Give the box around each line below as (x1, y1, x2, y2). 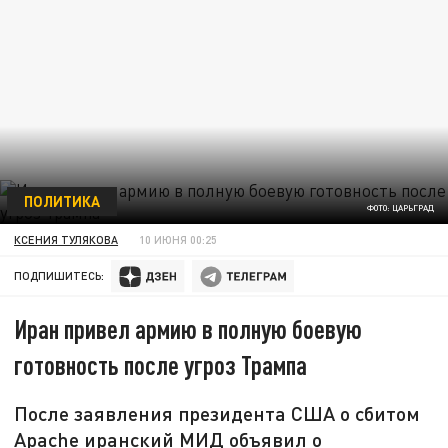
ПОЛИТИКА (23, 191, 100, 210)
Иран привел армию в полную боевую (14, 313, 363, 345)
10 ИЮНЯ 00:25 (139, 232, 218, 246)
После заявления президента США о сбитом (14, 401, 421, 426)
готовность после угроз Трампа (14, 349, 308, 381)
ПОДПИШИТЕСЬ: (14, 269, 105, 283)
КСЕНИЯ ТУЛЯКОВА (14, 232, 119, 246)
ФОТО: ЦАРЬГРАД (366, 203, 434, 214)
